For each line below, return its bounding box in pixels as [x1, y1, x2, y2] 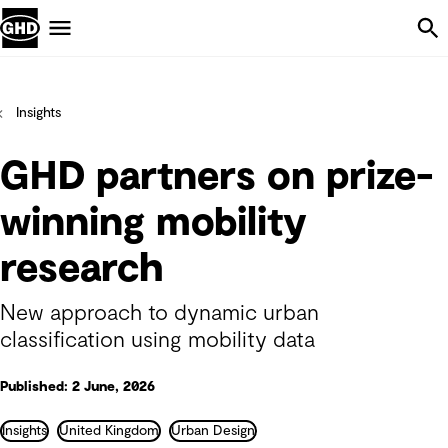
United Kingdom [59, 424, 159, 438]
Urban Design [171, 424, 255, 438]
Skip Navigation [224, 16, 349, 35]
